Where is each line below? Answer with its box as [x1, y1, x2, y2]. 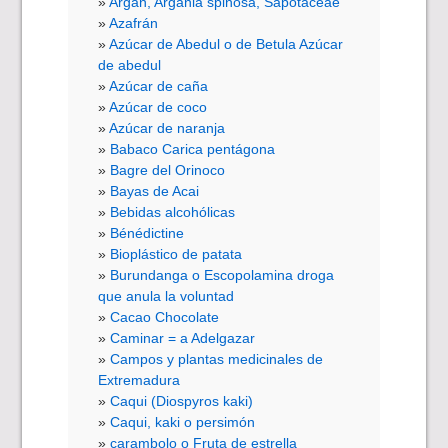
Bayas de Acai [110, 182, 200, 199]
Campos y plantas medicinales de [110, 350, 324, 367]
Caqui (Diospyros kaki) [110, 392, 254, 409]
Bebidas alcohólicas [110, 203, 236, 220]
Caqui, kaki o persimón [110, 413, 256, 430]
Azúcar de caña [109, 77, 209, 94]
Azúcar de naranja [109, 119, 226, 136]
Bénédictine [110, 224, 185, 241]
